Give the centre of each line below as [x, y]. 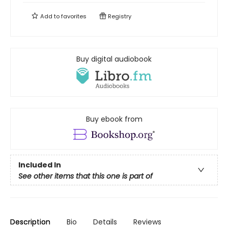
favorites [74, 17]
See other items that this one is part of [85, 176]
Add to [50, 17]
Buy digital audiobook [114, 59]
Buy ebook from [114, 119]
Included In [40, 165]
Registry [119, 17]
